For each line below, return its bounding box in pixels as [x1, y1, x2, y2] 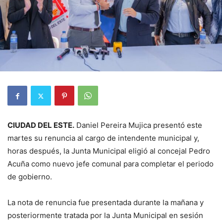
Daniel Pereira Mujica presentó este [74, 120, 202, 130]
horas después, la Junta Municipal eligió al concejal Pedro [7, 146, 210, 156]
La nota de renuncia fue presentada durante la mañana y [7, 198, 204, 208]
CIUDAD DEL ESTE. [7, 120, 74, 130]
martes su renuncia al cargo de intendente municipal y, [7, 133, 199, 143]
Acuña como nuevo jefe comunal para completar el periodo [7, 159, 214, 169]
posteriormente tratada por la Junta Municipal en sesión [7, 211, 203, 221]
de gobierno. [7, 172, 52, 182]
